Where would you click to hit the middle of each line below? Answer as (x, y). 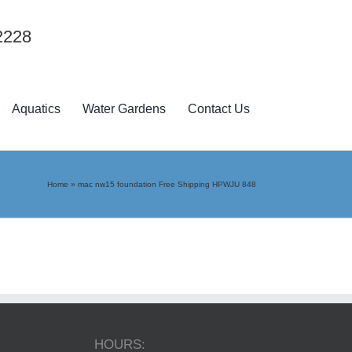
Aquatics (37, 109)
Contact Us (219, 109)
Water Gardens (125, 109)
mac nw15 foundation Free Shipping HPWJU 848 (167, 184)
